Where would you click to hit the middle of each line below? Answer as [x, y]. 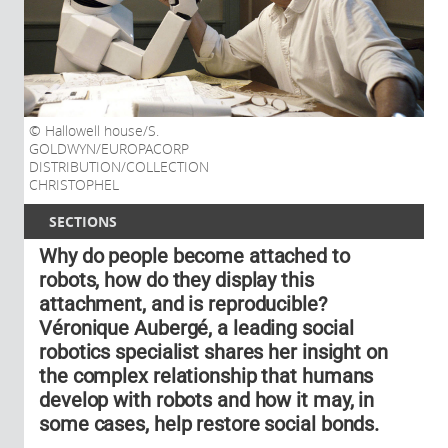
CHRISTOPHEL [74, 184]
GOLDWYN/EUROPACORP [109, 148]
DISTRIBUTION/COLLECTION [119, 166]
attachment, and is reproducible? [183, 303]
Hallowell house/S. [100, 130]
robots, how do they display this [176, 279]
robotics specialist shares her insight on [213, 351]
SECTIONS [83, 221]
